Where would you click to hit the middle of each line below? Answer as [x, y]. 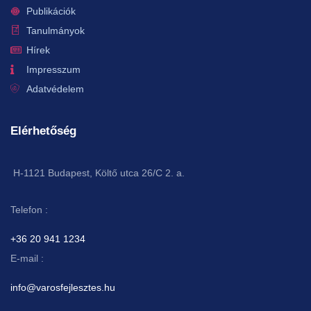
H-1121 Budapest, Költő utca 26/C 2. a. [98, 173]
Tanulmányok [55, 31]
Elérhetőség [43, 131]
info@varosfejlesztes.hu [63, 288]
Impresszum [53, 70]
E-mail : [27, 259]
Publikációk [51, 11]
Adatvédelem [55, 89]
